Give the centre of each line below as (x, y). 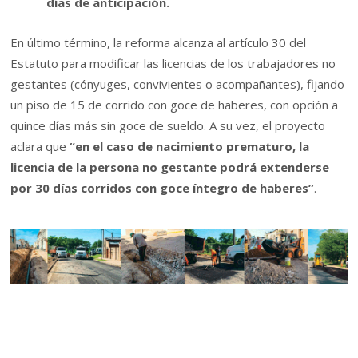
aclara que (40, 146)
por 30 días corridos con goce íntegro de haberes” (163, 187)
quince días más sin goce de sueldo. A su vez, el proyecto (168, 125)
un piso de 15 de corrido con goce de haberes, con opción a (175, 104)
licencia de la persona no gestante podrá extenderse (170, 167)
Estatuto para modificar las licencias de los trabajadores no (173, 63)
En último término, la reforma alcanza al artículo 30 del (159, 42)
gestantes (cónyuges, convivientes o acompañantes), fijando (178, 84)
